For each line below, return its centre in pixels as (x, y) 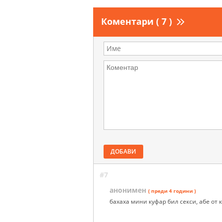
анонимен (128, 190)
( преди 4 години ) (172, 191)
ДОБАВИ (123, 152)
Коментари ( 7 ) (137, 22)
